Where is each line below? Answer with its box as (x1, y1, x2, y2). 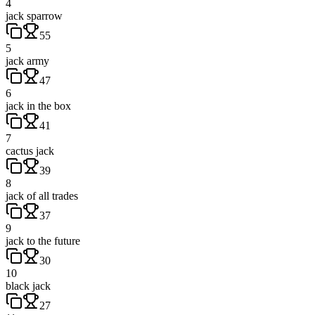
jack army (6, 54, 49, 67)
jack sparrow (6, 9, 63, 22)
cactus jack (6, 144, 54, 157)
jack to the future (6, 234, 80, 247)
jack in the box (6, 99, 71, 112)
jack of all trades (6, 189, 78, 202)
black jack (6, 279, 51, 292)
